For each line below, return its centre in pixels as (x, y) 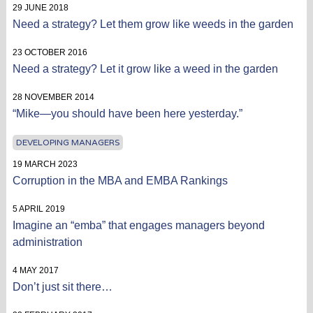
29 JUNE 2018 (40, 7)
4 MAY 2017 (35, 270)
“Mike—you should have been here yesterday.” (127, 113)
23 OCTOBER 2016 (50, 52)
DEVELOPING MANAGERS (67, 142)
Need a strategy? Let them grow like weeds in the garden (153, 24)
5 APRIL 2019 (38, 209)
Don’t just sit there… (62, 286)
